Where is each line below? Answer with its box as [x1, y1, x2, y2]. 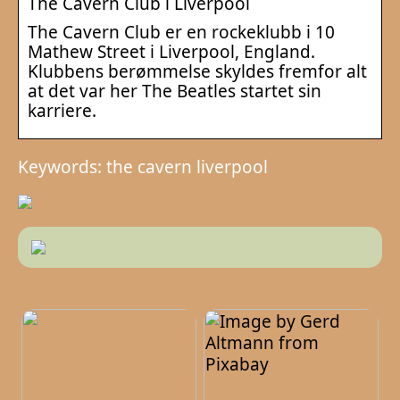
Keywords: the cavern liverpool [18, 154, 268, 179]
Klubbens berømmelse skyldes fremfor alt [28, 59, 367, 83]
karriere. [28, 98, 96, 122]
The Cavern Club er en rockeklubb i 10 [28, 20, 335, 44]
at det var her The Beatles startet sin [28, 79, 321, 103]
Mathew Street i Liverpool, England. [28, 39, 315, 63]
